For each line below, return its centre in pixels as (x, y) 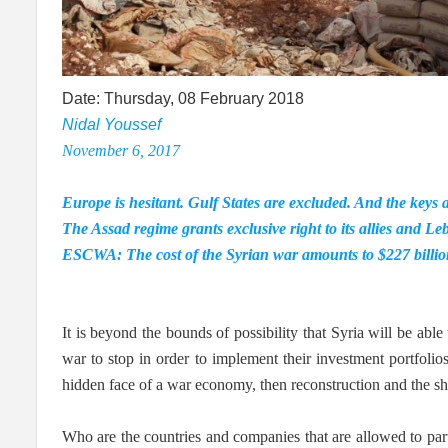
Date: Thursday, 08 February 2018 (183, 98)
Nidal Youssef (111, 124)
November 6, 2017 (121, 150)
